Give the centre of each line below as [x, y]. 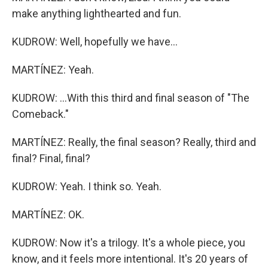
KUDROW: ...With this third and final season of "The [131, 98]
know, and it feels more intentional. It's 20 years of [130, 259]
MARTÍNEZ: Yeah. [53, 70]
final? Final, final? [51, 158]
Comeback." [40, 114]
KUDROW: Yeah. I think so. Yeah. [87, 186]
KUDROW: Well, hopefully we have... [95, 42]
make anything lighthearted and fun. [97, 13]
